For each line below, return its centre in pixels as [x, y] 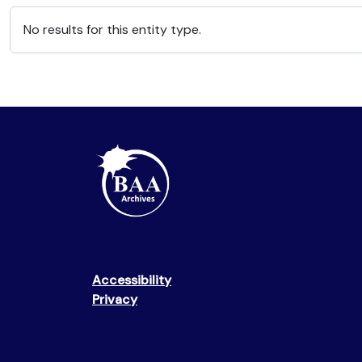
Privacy [115, 299]
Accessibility [132, 280]
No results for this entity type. [112, 29]
